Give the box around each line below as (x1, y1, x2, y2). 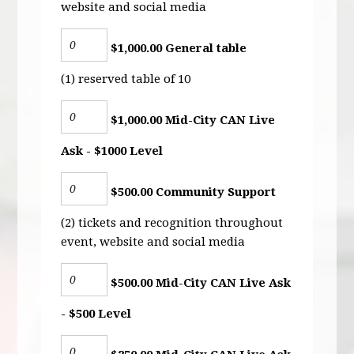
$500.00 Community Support (107, 184, 277, 199)
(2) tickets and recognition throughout (61, 215, 284, 230)
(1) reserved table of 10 (61, 71, 191, 86)
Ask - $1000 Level (61, 143, 164, 158)
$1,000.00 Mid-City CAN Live (107, 112, 276, 127)
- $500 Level (61, 306, 132, 321)
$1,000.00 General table (107, 40, 247, 55)
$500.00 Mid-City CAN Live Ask (107, 275, 292, 290)
